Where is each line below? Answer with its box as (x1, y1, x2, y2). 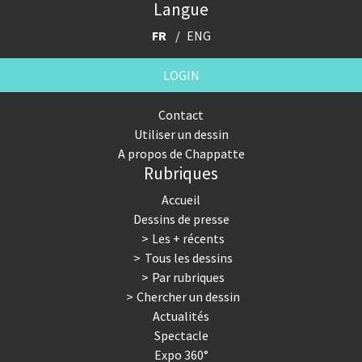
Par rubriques (152, 269, 225, 286)
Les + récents (152, 230, 225, 247)
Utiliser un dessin (133, 126, 229, 143)
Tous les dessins (144, 250, 233, 267)
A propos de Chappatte (117, 145, 245, 162)
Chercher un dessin (137, 288, 241, 305)
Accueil (162, 192, 200, 208)
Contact (158, 107, 204, 124)
